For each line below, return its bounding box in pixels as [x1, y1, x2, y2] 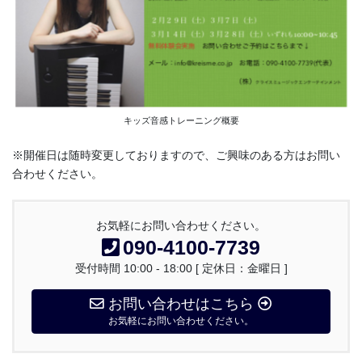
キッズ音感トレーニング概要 [123, 115, 239, 125]
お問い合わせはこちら [104, 296, 258, 313]
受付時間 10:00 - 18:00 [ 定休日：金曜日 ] [74, 262, 288, 276]
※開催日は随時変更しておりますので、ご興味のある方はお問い [12, 149, 340, 162]
